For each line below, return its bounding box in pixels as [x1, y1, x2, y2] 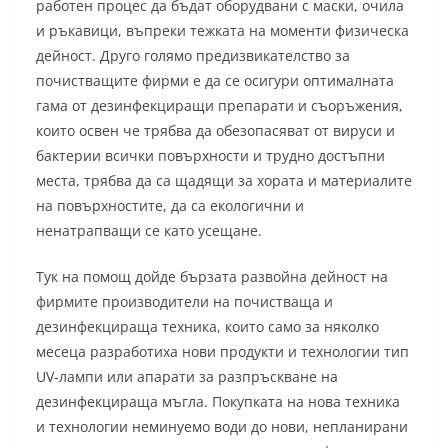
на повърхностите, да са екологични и [36, 196, 304, 216]
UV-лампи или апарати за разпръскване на [36, 367, 338, 387]
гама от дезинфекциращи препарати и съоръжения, [36, 96, 403, 116]
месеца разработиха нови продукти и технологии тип [36, 342, 409, 362]
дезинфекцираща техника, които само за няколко [36, 317, 379, 337]
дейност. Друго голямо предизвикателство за [36, 46, 350, 66]
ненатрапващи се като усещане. [36, 221, 262, 241]
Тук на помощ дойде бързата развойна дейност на [36, 267, 388, 287]
